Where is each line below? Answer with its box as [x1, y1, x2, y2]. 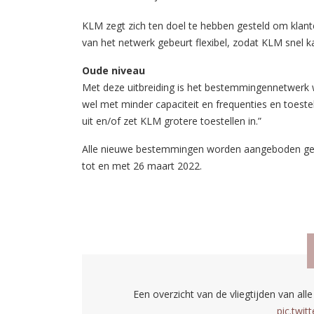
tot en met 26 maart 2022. [82, 159, 202, 173]
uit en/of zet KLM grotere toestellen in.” [82, 114, 261, 128]
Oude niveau [82, 64, 145, 78]
